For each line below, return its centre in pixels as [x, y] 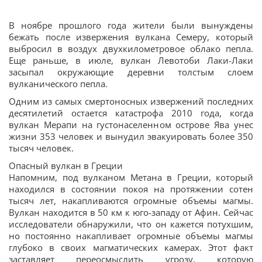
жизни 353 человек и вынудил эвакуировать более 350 [131, 136]
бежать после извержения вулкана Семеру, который [131, 37]
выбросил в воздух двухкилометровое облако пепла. [131, 49]
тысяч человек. [41, 148]
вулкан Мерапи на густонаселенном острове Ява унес [131, 125]
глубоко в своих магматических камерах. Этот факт [131, 247]
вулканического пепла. [58, 84]
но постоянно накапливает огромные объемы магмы [131, 236]
